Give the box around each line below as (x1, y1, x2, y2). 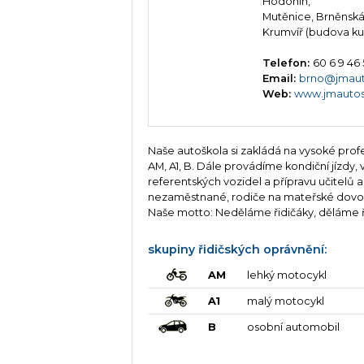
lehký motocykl (246, 269, 327, 282)
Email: (262, 72, 300, 85)
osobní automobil (246, 321, 340, 334)
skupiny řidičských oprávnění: (148, 241, 327, 257)
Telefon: (262, 57, 314, 70)
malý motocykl (246, 295, 324, 308)
